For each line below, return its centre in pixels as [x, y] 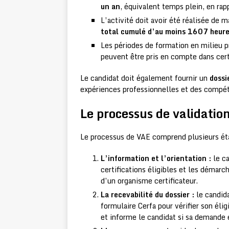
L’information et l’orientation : [156, 158]
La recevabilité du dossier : [147, 195]
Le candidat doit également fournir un [145, 78]
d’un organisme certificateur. [149, 181]
